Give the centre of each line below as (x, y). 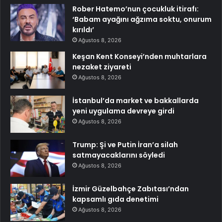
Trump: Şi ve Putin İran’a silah (125, 145)
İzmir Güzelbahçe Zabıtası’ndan (131, 189)
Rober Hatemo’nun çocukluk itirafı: (136, 9)
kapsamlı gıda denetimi (115, 199)
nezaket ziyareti (102, 67)
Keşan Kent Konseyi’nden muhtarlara (139, 57)
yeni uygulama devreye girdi (123, 111)
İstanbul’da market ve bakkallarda (136, 101)
